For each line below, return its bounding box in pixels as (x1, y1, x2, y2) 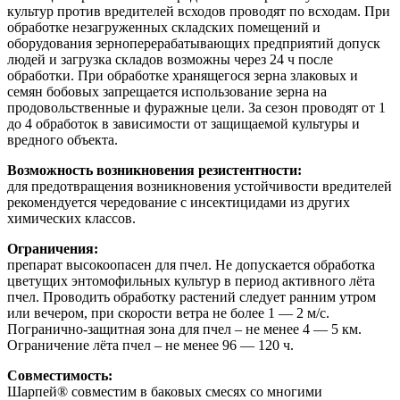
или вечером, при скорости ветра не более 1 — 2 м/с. (7, 304, 329, 321)
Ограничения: (7, 240, 98, 256)
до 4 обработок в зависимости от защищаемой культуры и (7, 115, 360, 131)
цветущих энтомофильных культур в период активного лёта (7, 272, 375, 288)
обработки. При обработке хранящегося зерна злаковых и (7, 67, 358, 83)
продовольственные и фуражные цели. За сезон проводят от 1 (7, 99, 386, 115)
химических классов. (7, 210, 136, 226)
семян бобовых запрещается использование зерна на (7, 83, 327, 99)
